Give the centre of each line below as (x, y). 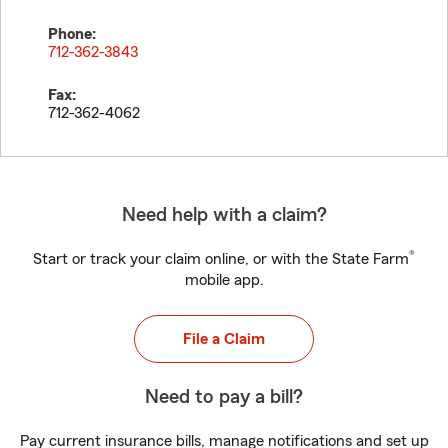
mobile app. (224, 280)
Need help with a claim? (224, 215)
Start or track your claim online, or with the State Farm (221, 259)
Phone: (72, 34)
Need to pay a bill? (224, 397)
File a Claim (224, 339)
